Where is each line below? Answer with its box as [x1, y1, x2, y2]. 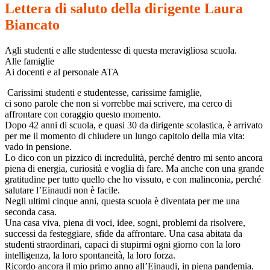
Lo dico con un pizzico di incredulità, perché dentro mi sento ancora [5, 152, 263, 163]
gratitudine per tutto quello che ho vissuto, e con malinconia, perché [5, 174, 261, 185]
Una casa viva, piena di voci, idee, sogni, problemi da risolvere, [5, 218, 245, 228]
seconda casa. [5, 207, 57, 218]
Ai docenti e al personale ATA [5, 67, 122, 78]
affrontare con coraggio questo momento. [5, 109, 161, 120]
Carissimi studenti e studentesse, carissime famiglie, [7, 87, 202, 98]
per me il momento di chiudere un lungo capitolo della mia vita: [5, 131, 245, 142]
